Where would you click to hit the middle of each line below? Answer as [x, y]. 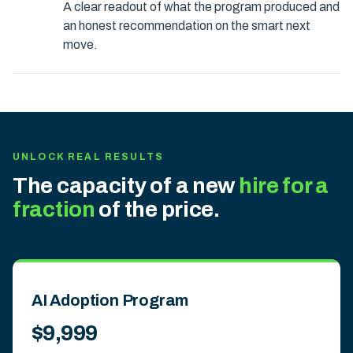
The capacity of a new [126, 186]
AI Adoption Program [110, 300]
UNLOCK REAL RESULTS [89, 157]
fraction [54, 209]
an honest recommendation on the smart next [187, 26]
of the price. [157, 209]
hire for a [284, 186]
